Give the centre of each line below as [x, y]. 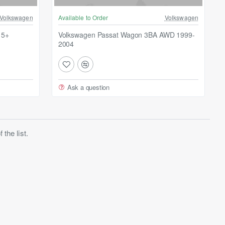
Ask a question [88, 87]
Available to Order [83, 18]
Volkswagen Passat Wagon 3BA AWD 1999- [126, 35]
